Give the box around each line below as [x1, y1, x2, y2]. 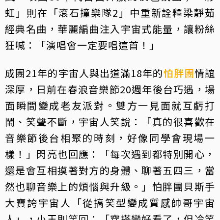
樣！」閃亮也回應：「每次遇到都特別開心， [5, 146, 215, 161]
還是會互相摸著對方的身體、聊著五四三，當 [5, 163, 215, 177]
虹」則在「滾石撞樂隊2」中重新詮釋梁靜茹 [5, 5, 215, 20]
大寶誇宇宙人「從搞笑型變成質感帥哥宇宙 [5, 195, 215, 210]
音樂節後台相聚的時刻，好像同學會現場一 [5, 130, 215, 145]
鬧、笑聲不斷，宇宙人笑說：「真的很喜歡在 [5, 114, 215, 129]
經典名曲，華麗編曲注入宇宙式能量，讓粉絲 [5, 21, 215, 36]
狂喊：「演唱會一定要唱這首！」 [5, 37, 160, 52]
